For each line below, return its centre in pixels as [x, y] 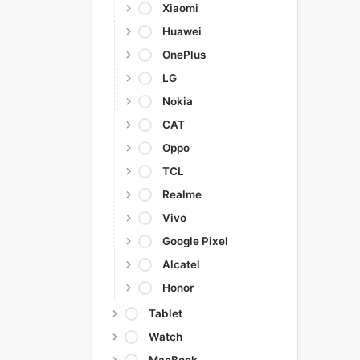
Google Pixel [195, 241]
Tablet [166, 313]
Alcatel [181, 264]
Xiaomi [180, 8]
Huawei [182, 31]
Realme [182, 194]
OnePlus [184, 55]
